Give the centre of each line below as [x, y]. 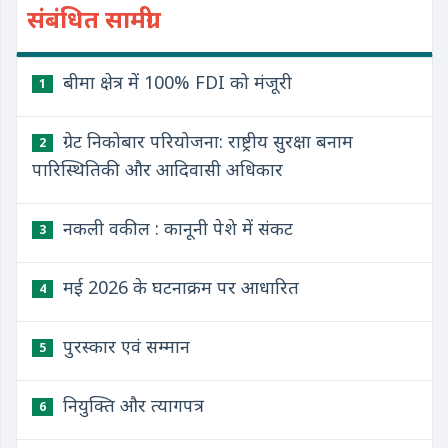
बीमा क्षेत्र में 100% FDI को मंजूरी [175, 82]
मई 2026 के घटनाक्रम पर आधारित [178, 287]
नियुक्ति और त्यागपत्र [131, 405]
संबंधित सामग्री [90, 18]
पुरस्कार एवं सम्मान [124, 346]
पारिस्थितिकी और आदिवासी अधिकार [157, 169]
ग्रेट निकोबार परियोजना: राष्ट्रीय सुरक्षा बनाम [205, 141]
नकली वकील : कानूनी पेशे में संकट [175, 228]
